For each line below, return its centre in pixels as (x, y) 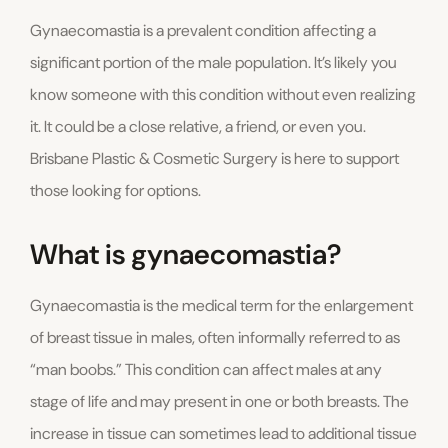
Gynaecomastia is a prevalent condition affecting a (203, 31)
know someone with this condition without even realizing (223, 95)
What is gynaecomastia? (186, 255)
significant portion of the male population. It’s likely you (213, 63)
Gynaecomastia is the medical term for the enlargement (221, 306)
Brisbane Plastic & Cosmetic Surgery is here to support (214, 159)
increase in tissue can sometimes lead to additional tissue (223, 434)
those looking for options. (115, 191)
